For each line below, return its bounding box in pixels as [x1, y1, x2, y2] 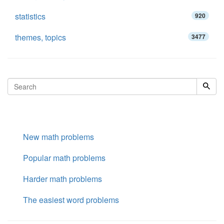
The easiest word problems [23, 194, 119, 205]
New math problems [23, 131, 94, 142]
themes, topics [15, 31, 66, 43]
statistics [15, 10, 45, 22]
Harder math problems [23, 173, 102, 184]
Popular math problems [23, 152, 105, 163]
